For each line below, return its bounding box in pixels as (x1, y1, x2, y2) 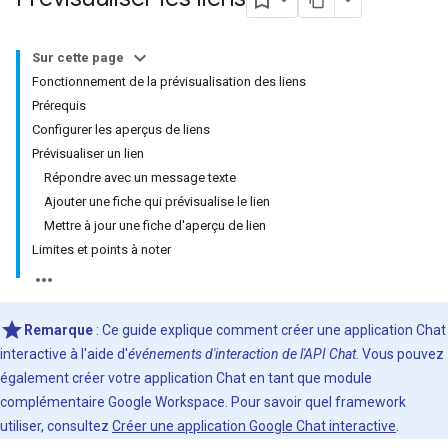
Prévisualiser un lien (32, 146, 144, 161)
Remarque (24, 322, 93, 338)
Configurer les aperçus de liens (32, 122, 210, 137)
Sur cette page (32, 50, 124, 65)
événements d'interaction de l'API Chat (128, 346, 356, 362)
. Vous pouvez (356, 346, 444, 362)
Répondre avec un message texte (44, 170, 236, 185)
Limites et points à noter (32, 242, 171, 257)
